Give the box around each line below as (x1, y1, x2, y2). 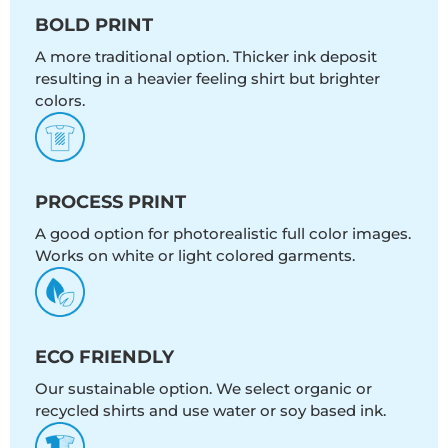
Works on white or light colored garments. (35, 245, 355, 265)
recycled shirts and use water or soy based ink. (35, 400, 386, 420)
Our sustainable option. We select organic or (35, 378, 372, 398)
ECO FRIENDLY (35, 345, 174, 368)
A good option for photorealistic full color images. (35, 223, 411, 243)
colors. (35, 90, 85, 110)
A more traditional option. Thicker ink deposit (35, 46, 377, 66)
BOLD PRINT (35, 13, 153, 36)
